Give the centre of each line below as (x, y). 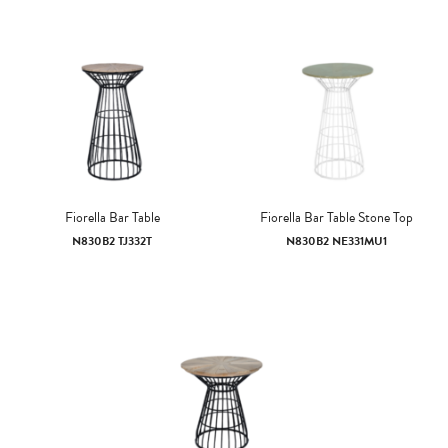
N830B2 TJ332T (112, 241)
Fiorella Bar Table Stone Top (336, 217)
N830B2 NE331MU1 (336, 241)
